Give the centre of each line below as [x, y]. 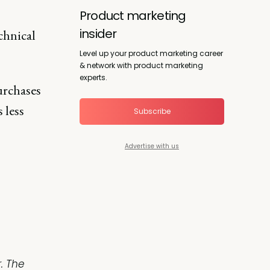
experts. [93, 77]
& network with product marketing [141, 65]
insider [98, 33]
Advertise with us [152, 146]
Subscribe [152, 111]
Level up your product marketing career [151, 53]
